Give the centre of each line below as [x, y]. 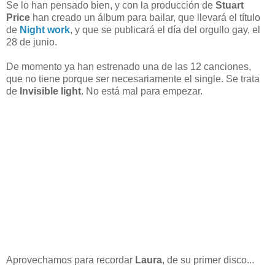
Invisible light [50, 91]
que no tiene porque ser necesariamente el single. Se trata [133, 79]
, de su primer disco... [208, 260]
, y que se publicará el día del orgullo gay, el [165, 29]
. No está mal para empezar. [142, 91]
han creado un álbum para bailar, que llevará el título [145, 17]
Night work [45, 29]
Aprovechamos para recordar [71, 260]
